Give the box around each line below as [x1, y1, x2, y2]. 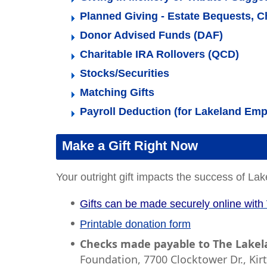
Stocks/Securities [80, 67, 170, 79]
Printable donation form [80, 218, 191, 230]
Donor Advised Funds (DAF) [80, 29, 223, 41]
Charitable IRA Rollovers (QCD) [80, 48, 240, 60]
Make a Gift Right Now [62, 138, 198, 153]
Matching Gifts [80, 86, 155, 98]
